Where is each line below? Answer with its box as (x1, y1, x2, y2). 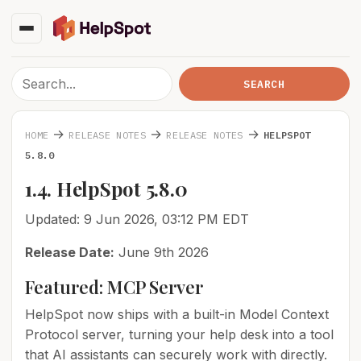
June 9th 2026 (114, 244, 209, 260)
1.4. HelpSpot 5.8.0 (25, 176, 188, 201)
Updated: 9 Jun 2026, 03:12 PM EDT (25, 211, 249, 227)
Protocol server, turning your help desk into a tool (25, 326, 334, 342)
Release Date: (25, 244, 114, 260)
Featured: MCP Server (25, 275, 203, 299)
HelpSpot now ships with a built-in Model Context (25, 306, 329, 322)
